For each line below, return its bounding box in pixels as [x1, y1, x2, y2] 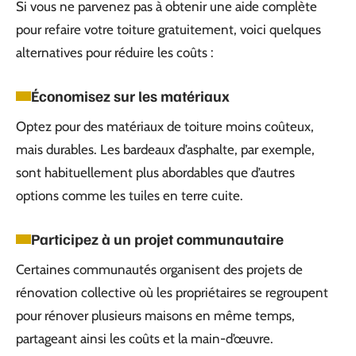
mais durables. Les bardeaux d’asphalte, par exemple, [16, 141, 315, 157]
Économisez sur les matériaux [31, 87, 230, 105]
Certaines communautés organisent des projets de [16, 261, 303, 277]
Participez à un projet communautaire [31, 230, 284, 248]
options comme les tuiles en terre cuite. [16, 188, 243, 203]
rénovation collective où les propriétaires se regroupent [16, 284, 328, 300]
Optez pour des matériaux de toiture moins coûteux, [16, 118, 314, 134]
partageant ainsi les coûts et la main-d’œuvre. [16, 331, 273, 346]
